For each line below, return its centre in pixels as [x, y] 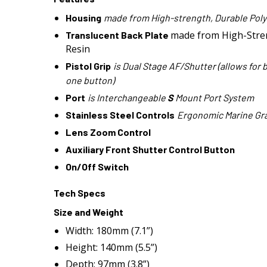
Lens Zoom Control [108, 132]
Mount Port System [214, 97]
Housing [83, 18]
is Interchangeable [128, 97]
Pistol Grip [88, 66]
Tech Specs [80, 193]
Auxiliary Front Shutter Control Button [150, 149]
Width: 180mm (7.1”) [109, 231]
